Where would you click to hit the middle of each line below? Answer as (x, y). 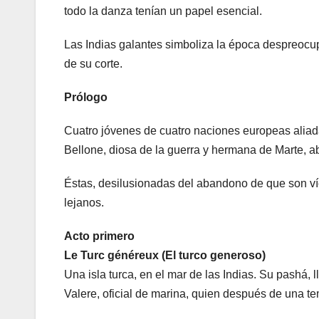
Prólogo (86, 98)
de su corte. (93, 64)
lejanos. (84, 203)
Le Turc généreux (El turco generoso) (165, 256)
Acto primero (99, 236)
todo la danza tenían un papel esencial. (163, 11)
